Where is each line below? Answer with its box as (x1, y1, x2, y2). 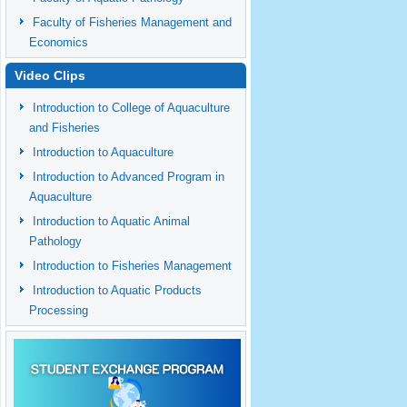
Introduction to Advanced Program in (33, 170, 224, 184)
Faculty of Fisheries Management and (33, 15, 232, 29)
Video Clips (15, 68, 85, 83)
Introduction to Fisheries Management (33, 259, 232, 273)
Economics (29, 35, 88, 49)
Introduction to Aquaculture (33, 145, 174, 159)
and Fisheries (29, 121, 100, 134)
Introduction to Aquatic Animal (33, 214, 190, 228)
